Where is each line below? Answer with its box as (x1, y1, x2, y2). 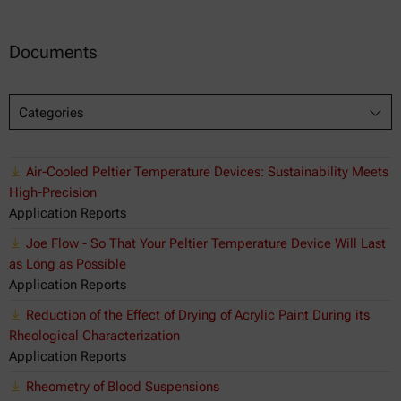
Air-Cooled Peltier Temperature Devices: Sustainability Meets (26, 163, 388, 180)
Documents (9, 40, 98, 63)
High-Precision (9, 183, 97, 200)
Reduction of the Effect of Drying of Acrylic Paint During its (26, 306, 370, 323)
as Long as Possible (9, 255, 126, 272)
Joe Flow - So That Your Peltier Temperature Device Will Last (26, 235, 386, 252)
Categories (19, 104, 83, 121)
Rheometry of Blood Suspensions (26, 378, 219, 395)
